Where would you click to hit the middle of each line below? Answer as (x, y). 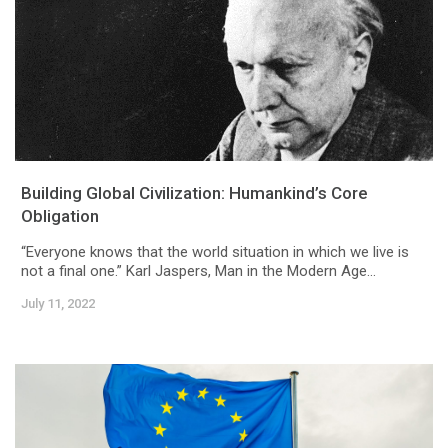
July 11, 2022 (58, 304)
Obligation (60, 216)
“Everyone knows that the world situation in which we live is (215, 252)
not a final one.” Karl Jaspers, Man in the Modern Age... (198, 271)
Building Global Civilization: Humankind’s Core (194, 193)
